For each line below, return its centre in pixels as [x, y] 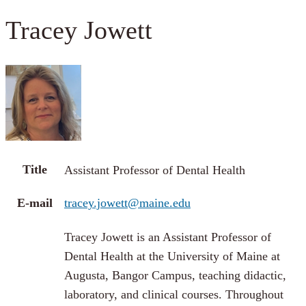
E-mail [34, 203]
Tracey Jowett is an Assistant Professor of [168, 237]
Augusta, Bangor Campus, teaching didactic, [175, 276]
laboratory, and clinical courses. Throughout [174, 295]
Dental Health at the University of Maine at [172, 256]
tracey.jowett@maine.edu [127, 203]
